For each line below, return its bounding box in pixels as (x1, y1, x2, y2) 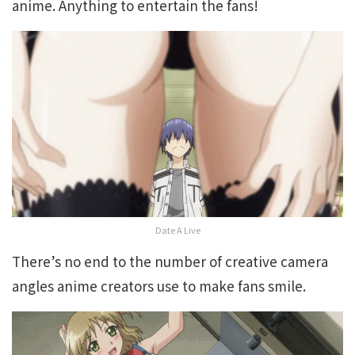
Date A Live (155, 223, 200, 237)
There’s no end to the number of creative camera (12, 251, 328, 272)
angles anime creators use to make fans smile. (12, 276, 306, 296)
